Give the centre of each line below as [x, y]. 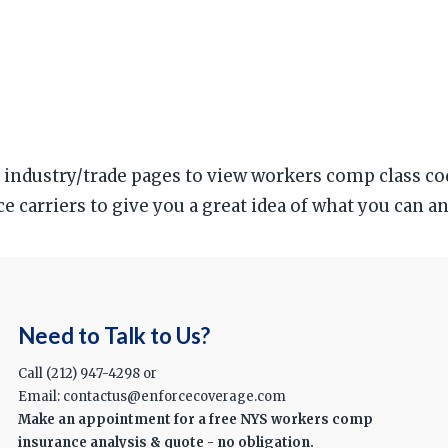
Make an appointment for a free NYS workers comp [195, 420]
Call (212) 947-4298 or [87, 374]
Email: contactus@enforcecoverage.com [151, 397]
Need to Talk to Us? [113, 335]
